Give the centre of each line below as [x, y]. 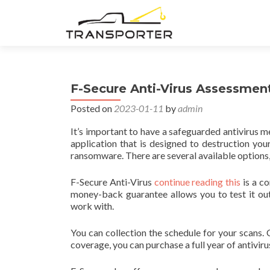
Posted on [92, 108]
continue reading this [197, 182]
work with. [92, 206]
